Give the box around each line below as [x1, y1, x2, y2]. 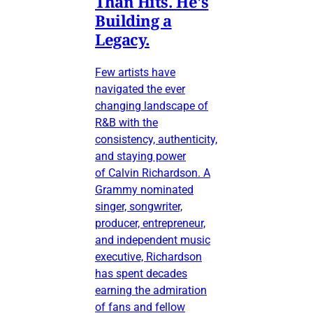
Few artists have [95, 65, 175, 79]
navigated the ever [95, 82, 185, 96]
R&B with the [95, 115, 158, 129]
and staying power [95, 149, 186, 163]
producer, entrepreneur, [95, 216, 205, 230]
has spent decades [95, 266, 187, 280]
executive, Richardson [95, 249, 202, 263]
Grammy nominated [95, 182, 194, 196]
